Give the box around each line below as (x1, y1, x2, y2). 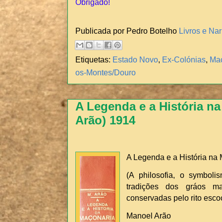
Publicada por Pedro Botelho (75, 26, 179, 35)
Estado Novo (112, 55, 158, 64)
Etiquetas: (75, 55, 112, 64)
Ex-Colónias (162, 55, 206, 64)
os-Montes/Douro (75, 68, 136, 77)
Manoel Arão (126, 211, 171, 221)
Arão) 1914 (75, 113, 135, 127)
